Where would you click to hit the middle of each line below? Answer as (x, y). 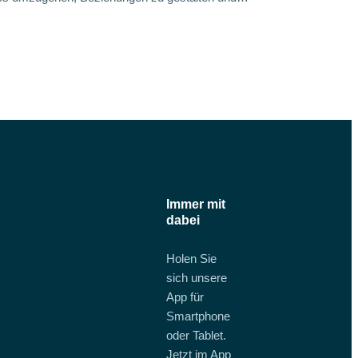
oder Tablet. (196, 336)
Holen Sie (191, 259)
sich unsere (196, 278)
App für (185, 297)
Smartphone (198, 316)
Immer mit (195, 205)
